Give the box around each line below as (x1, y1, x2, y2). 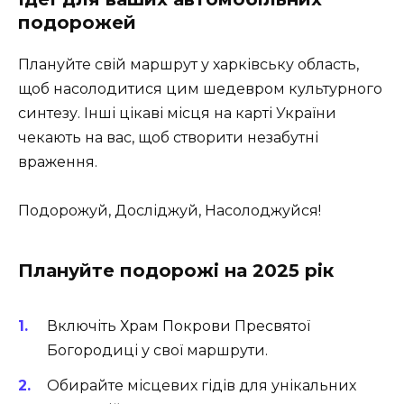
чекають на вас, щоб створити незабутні (18, 129, 318, 147)
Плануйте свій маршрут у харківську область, (18, 56, 359, 74)
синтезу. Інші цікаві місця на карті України (18, 105, 336, 123)
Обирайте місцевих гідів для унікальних (47, 376, 356, 394)
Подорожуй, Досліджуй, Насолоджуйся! (18, 202, 321, 220)
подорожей (18, 12, 136, 34)
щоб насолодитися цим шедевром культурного (18, 80, 382, 98)
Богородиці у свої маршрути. (47, 342, 268, 360)
